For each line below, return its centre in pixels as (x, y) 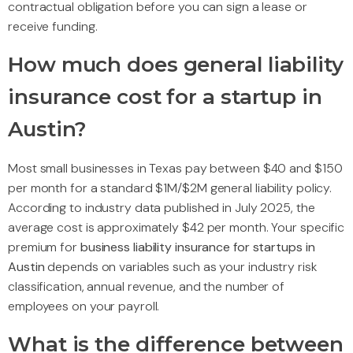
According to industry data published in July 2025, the (162, 208)
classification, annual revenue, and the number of (147, 287)
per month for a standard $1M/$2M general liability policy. (170, 188)
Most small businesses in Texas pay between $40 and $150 (175, 169)
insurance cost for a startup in (165, 97)
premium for (44, 247)
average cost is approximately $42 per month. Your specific (176, 228)
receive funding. (53, 27)
